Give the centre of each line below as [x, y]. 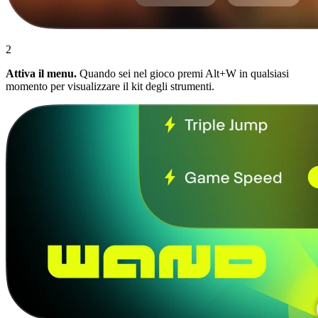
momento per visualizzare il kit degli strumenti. [110, 86]
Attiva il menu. [41, 73]
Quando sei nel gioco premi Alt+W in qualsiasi [183, 73]
